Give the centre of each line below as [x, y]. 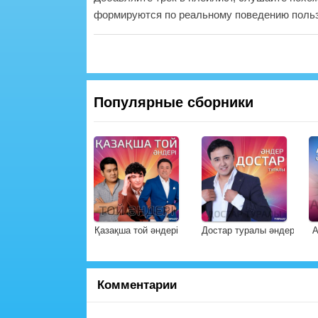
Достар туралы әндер [248, 230]
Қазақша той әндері [136, 230]
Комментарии [137, 285]
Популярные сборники [174, 102]
